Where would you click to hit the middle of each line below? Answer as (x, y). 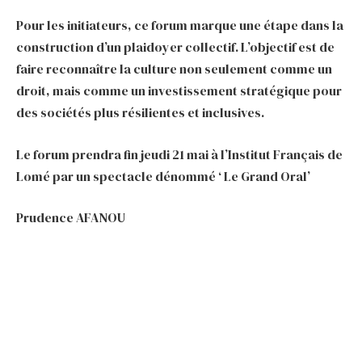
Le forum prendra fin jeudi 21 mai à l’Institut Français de (179, 154)
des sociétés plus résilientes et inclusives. (140, 113)
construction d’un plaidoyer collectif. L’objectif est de (175, 47)
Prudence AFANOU (71, 218)
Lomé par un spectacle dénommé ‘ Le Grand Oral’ (163, 176)
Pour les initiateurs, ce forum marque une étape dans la (180, 25)
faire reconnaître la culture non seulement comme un (174, 69)
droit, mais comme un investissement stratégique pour (179, 91)
